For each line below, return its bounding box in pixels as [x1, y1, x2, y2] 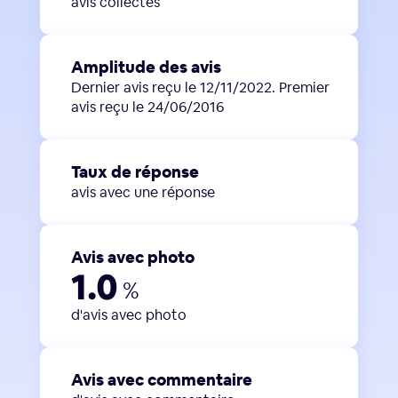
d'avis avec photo [70, 305, 187, 324]
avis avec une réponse [70, 182, 215, 202]
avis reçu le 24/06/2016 [70, 97, 224, 116]
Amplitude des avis [70, 56, 221, 77]
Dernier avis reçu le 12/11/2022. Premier [70, 77, 330, 97]
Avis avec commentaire [70, 369, 252, 390]
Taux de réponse [70, 161, 199, 182]
